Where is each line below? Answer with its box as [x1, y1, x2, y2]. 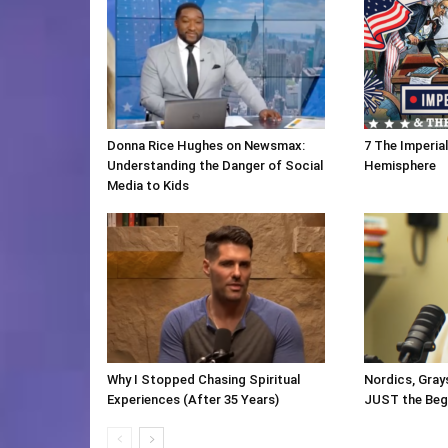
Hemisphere [363, 158, 436, 174]
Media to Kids [107, 178, 189, 194]
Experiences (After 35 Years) [107, 392, 279, 408]
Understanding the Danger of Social [107, 158, 323, 174]
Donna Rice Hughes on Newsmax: [107, 138, 305, 154]
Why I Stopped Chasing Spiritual [107, 372, 300, 388]
